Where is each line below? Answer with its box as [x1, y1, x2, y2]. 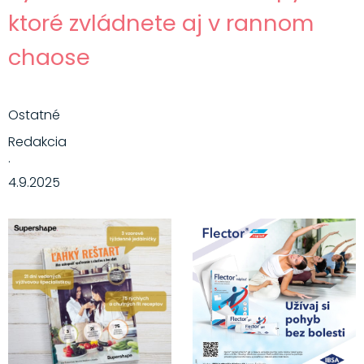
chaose [7, 41, 90, 73]
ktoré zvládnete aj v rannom [7, 6, 314, 39]
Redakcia [7, 132, 67, 151]
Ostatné [7, 105, 60, 124]
